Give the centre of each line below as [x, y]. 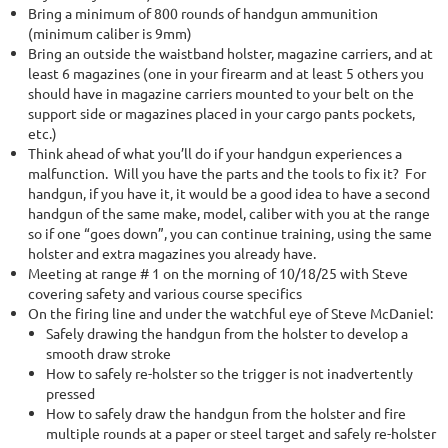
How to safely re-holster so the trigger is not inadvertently [229, 373]
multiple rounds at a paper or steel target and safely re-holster [241, 433]
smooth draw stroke [108, 353]
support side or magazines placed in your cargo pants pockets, [221, 113]
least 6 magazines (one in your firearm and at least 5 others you [226, 73]
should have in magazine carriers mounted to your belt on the [221, 93]
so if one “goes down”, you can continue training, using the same [230, 233]
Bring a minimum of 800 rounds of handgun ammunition [203, 13]
